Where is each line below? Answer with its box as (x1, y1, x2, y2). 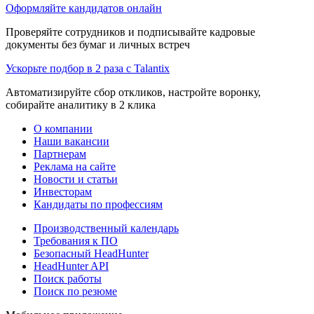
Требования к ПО (34, 234, 118, 247)
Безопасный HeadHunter (34, 247, 149, 259)
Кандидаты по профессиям (34, 198, 163, 210)
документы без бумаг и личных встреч (6, 38, 190, 50)
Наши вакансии (34, 135, 109, 147)
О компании (34, 122, 93, 135)
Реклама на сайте (34, 160, 116, 172)
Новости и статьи (34, 172, 118, 185)
